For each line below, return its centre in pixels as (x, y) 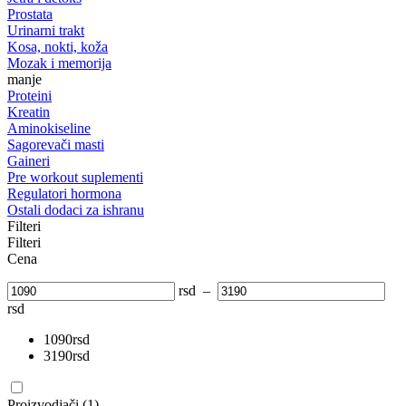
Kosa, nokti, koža (58, 47)
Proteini (29, 96)
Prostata (30, 14)
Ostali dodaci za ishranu (76, 210)
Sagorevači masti (56, 145)
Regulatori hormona (64, 193)
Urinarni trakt (46, 30)
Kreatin (29, 112)
